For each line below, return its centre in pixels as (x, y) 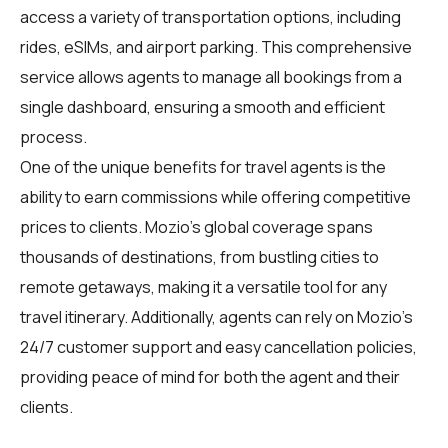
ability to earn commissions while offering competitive (215, 196)
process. (53, 136)
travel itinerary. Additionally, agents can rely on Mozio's (216, 316)
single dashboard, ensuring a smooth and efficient (202, 106)
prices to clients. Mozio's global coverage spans (196, 226)
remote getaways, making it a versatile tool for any (203, 286)
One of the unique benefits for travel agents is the (203, 166)
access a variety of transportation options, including (210, 16)
